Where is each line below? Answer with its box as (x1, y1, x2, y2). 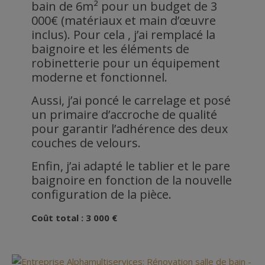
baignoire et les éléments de (31, 40, 189, 57)
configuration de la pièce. (31, 186, 172, 202)
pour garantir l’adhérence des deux (31, 120, 228, 137)
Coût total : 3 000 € (31, 211, 117, 224)
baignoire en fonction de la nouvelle (31, 172, 232, 188)
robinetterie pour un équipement (31, 54, 220, 71)
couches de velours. (31, 134, 141, 151)
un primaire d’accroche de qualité (31, 106, 217, 122)
